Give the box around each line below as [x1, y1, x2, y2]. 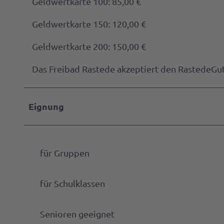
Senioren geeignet [40, 208, 114, 219]
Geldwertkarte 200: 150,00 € [32, 40, 146, 51]
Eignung [28, 100, 64, 112]
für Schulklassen [40, 177, 105, 188]
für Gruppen [40, 147, 89, 158]
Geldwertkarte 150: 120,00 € [32, 18, 146, 29]
